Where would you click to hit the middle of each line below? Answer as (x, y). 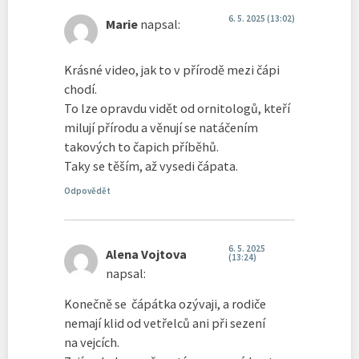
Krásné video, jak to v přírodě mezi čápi (172, 69)
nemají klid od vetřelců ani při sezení (165, 323)
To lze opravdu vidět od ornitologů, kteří (177, 108)
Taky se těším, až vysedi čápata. (151, 165)
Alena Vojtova (146, 254)
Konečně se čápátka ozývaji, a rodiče (165, 304)
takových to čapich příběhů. (141, 146)
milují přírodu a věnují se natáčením (161, 127)
